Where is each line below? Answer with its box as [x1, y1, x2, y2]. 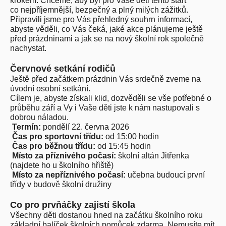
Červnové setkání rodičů [10, 64, 116, 74]
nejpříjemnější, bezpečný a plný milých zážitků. [21, 6, 188, 14]
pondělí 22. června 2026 [41, 123, 129, 131]
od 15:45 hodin [95, 142, 151, 150]
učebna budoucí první [126, 171, 205, 179]
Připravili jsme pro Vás [10, 15, 93, 24]
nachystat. [10, 44, 46, 52]
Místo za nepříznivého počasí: [12, 171, 126, 179]
